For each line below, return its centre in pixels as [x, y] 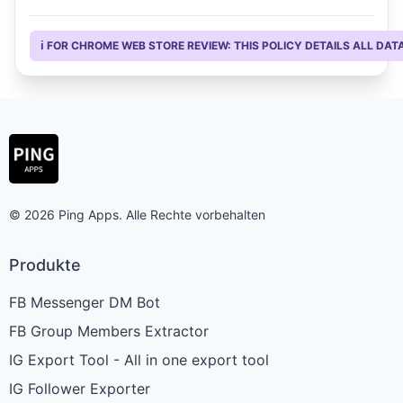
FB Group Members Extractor [109, 331]
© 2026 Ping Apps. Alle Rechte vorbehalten [137, 215]
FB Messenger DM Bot [85, 302]
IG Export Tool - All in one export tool [139, 360]
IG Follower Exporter [80, 389]
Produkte [45, 265]
